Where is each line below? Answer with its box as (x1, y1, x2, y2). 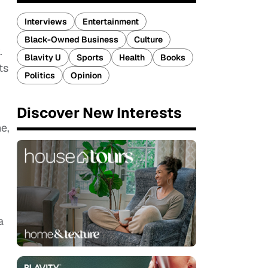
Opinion (71, 70, 102, 81)
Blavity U (25, 52, 61, 63)
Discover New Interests (17, 103, 182, 122)
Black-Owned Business (25, 34, 118, 45)
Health (119, 52, 145, 63)
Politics (25, 70, 55, 81)
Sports (77, 52, 103, 63)
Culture (134, 34, 163, 45)
